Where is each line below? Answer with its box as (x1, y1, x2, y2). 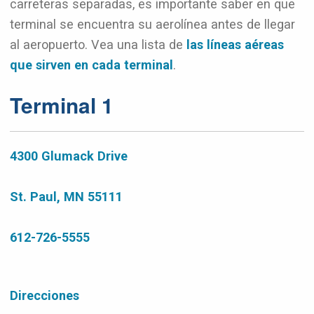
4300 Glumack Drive (10, 149, 128, 163)
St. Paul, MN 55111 (10, 189, 123, 204)
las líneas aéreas (186, 37, 284, 52)
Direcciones (10, 288, 79, 303)
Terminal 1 (10, 90, 114, 120)
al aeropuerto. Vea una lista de (10, 37, 186, 52)
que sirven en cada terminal (10, 57, 173, 72)
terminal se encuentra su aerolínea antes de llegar (10, 17, 295, 32)
